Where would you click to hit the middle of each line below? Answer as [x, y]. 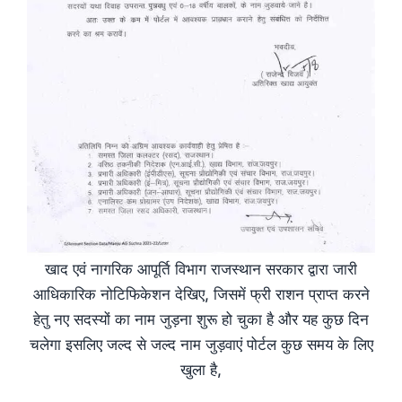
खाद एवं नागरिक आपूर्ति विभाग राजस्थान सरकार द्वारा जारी [201, 269]
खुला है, [201, 369]
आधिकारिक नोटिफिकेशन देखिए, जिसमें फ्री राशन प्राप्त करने [201, 294]
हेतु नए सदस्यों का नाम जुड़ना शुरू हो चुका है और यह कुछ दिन [201, 319]
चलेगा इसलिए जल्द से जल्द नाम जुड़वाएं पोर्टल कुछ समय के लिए [201, 344]
